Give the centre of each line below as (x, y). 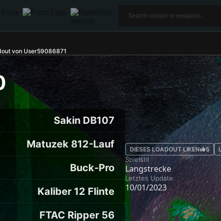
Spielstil (137, 159)
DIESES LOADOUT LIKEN (165, 149)
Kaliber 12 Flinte (76, 191)
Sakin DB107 (84, 120)
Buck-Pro (92, 168)
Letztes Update (149, 178)
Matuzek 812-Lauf (71, 144)
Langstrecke (148, 168)
